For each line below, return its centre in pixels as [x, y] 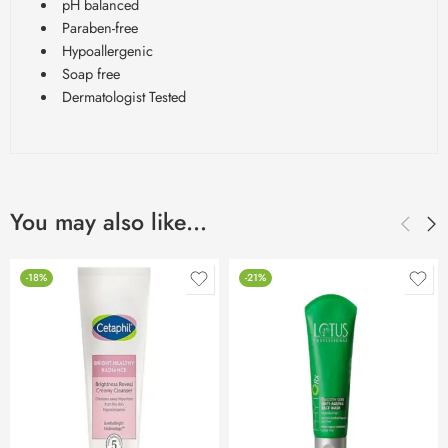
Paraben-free [99, 27]
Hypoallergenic [107, 50]
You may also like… [108, 221]
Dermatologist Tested [123, 96]
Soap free [90, 73]
